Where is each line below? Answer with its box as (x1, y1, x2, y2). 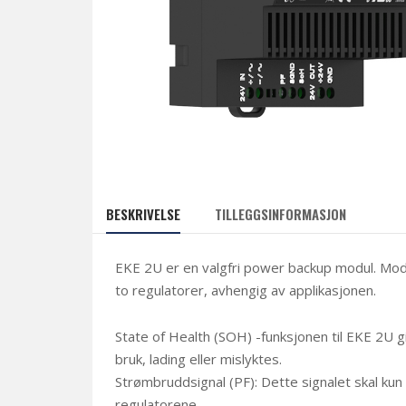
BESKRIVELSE (106, 203, 180, 224)
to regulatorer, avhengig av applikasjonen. (115, 280, 376, 299)
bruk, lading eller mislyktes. (115, 349, 282, 368)
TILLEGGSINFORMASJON (215, 203, 346, 224)
